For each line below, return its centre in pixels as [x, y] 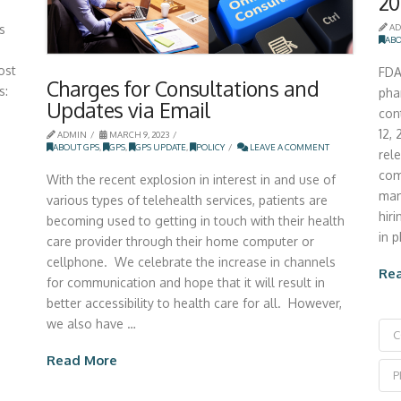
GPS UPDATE [160, 147]
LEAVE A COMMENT [288, 147]
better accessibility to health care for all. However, [194, 303]
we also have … [91, 323]
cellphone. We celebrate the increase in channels [191, 261]
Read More [81, 360]
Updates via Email [128, 110]
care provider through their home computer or [180, 241]
